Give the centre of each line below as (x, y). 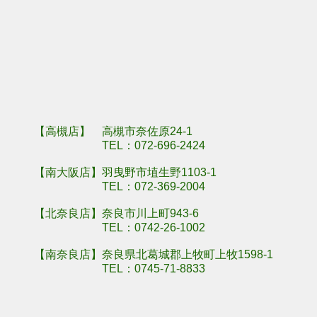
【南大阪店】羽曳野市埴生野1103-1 (125, 172)
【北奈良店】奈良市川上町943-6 (116, 213)
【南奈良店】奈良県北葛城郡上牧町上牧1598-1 (154, 254)
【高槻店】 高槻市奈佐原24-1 (113, 131)
